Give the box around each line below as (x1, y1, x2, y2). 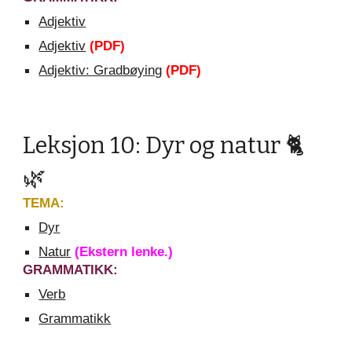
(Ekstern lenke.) (75, 244, 174, 259)
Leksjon (23, 132, 111, 159)
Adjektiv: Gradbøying (38, 62, 163, 78)
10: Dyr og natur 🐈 (110, 132, 305, 159)
